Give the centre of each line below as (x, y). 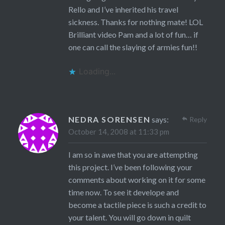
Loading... (97, 72)
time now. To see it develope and (123, 192)
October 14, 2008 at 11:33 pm (119, 132)
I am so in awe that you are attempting (133, 155)
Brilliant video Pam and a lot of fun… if (133, 35)
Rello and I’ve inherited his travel (123, 10)
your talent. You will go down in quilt (129, 217)
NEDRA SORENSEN (109, 120)
